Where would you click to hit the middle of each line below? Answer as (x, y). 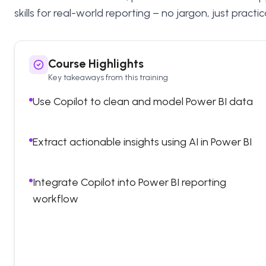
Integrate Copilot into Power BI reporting (129, 182)
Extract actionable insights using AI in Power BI (142, 142)
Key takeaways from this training (108, 77)
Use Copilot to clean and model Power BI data (143, 102)
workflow (56, 199)
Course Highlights (96, 64)
